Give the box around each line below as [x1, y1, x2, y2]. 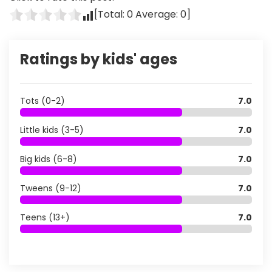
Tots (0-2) [20, 94, 65, 107]
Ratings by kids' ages [20, 49, 177, 69]
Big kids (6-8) [20, 152, 77, 165]
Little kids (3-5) [20, 123, 84, 136]
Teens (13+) [20, 211, 70, 223]
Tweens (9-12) [20, 182, 81, 194]
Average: [133, 7, 180, 21]
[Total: [94, 7, 127, 21]
